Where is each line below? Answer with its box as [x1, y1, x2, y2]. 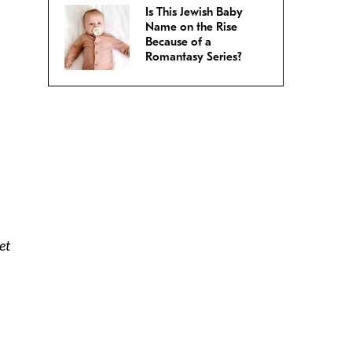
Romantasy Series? [145, 49, 242, 64]
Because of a [145, 35, 211, 49]
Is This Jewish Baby [145, 5, 243, 20]
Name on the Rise [145, 20, 237, 35]
